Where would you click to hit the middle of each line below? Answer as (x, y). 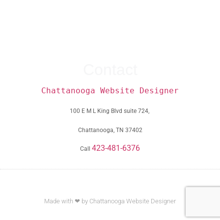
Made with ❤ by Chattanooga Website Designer (110, 201)
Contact (110, 70)
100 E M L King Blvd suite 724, (110, 111)
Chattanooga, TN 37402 (110, 130)
